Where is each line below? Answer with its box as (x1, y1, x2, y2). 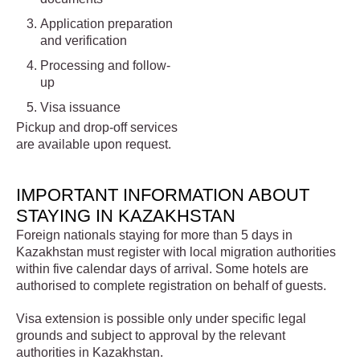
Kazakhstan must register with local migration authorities (16, 244, 336, 259)
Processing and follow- (40, 58, 170, 72)
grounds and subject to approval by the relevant (16, 328, 285, 342)
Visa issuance (40, 100, 121, 114)
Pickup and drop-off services (16, 120, 178, 134)
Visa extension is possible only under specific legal (16, 311, 306, 325)
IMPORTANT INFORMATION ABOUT (16, 184, 309, 205)
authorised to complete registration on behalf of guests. (16, 278, 326, 292)
